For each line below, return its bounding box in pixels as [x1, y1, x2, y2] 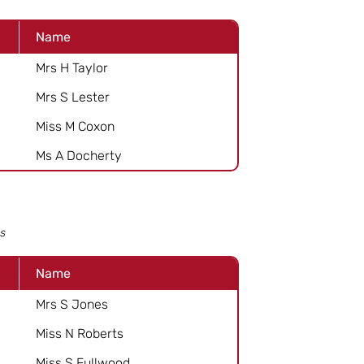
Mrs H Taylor [36, 59, 108, 76]
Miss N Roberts [36, 325, 123, 341]
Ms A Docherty [36, 147, 122, 163]
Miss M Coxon [36, 118, 115, 134]
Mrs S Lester [36, 89, 110, 105]
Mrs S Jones [36, 296, 108, 312]
